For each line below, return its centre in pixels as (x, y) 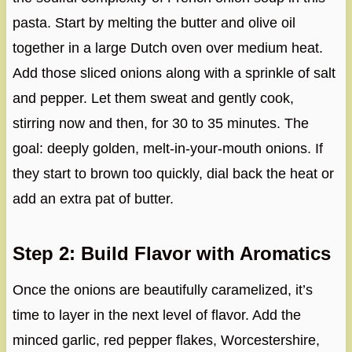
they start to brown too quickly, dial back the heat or (173, 173)
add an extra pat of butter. (93, 198)
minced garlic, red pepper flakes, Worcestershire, (166, 340)
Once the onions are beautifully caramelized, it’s (162, 290)
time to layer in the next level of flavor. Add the (156, 315)
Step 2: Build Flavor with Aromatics (171, 253)
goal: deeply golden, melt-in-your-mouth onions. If (167, 148)
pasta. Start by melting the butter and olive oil (154, 22)
